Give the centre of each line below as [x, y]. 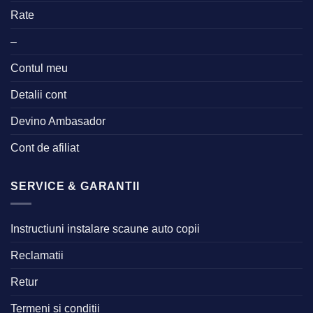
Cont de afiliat [45, 148]
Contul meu [39, 68]
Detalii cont [38, 95]
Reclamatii [37, 255]
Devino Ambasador [58, 122]
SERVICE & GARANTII [75, 187]
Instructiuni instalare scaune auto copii [105, 228]
